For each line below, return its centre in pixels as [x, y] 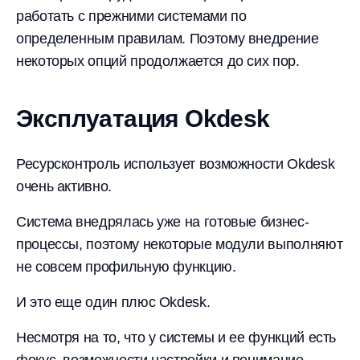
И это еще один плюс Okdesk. [113, 302]
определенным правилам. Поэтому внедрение [168, 39]
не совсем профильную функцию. [126, 267]
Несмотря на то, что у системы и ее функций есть [176, 337]
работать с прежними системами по [131, 16]
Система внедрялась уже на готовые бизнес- [163, 222]
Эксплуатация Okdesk [143, 119]
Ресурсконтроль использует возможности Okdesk [176, 164]
